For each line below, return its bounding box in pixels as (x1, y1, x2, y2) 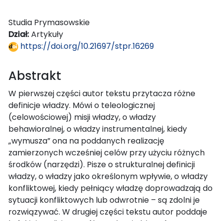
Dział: (8, 28, 31, 40)
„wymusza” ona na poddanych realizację (8, 135, 164, 147)
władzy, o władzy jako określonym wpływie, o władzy (8, 170, 208, 182)
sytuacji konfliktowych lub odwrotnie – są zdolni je (8, 194, 200, 206)
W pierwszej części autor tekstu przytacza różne (8, 87, 195, 99)
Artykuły (31, 28, 63, 40)
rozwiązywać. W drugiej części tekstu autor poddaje (8, 206, 207, 218)
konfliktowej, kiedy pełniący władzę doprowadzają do (8, 182, 213, 194)
